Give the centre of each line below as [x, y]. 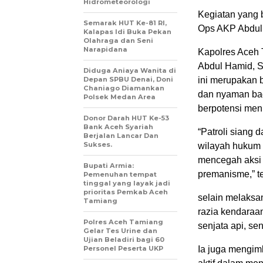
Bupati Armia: [109, 166]
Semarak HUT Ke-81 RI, [125, 23]
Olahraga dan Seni [118, 41]
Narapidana [105, 50]
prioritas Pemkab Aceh [126, 192]
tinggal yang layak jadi [127, 183]
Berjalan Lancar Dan [121, 136]
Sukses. [98, 145]
